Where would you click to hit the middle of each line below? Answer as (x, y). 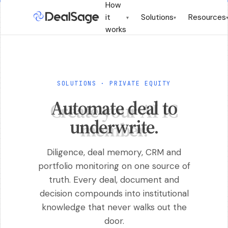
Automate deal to (114, 107)
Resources (207, 17)
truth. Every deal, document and (114, 180)
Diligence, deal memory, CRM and (114, 152)
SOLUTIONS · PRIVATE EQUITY (114, 83)
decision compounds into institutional (114, 193)
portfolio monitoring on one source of (114, 166)
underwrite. (114, 126)
